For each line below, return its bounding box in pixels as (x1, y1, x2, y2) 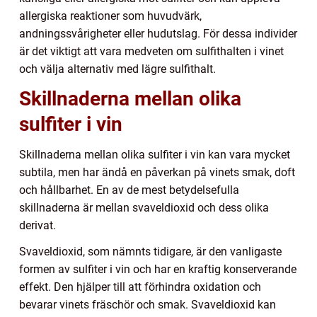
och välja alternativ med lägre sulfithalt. (19, 62, 216, 76)
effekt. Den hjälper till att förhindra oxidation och (19, 279, 261, 294)
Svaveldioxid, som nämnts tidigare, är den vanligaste (19, 244, 282, 258)
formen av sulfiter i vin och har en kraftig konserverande (19, 262, 296, 276)
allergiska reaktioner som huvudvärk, (19, 8, 202, 23)
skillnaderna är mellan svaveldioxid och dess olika (19, 200, 269, 214)
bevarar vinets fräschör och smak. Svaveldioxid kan (19, 297, 276, 311)
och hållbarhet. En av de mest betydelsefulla (19, 183, 239, 197)
